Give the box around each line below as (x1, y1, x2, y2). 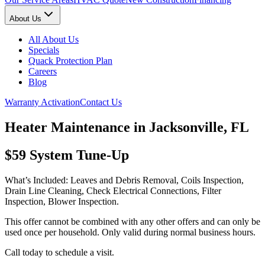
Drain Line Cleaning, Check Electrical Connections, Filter (5, 186, 221, 196)
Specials (28, 45, 59, 56)
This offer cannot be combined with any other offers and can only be (5, 216, 260, 227)
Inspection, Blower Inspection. (5, 196, 119, 207)
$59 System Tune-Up (5, 147, 129, 163)
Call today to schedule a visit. (5, 247, 114, 258)
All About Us (28, 34, 79, 45)
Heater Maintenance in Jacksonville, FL (5, 119, 249, 135)
